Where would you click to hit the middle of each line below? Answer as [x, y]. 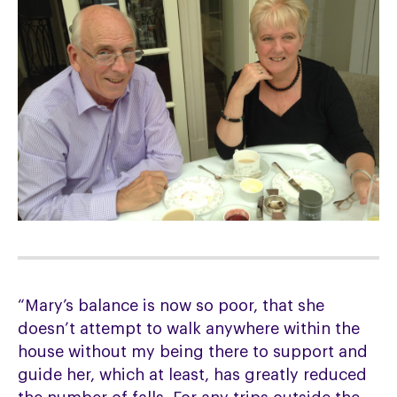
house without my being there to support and [193, 352]
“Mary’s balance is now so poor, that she [171, 306]
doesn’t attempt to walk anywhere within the [189, 329]
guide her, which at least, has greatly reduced [193, 375]
